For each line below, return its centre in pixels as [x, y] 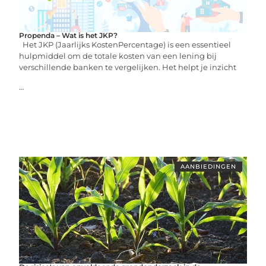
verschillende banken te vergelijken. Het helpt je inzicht [128, 67]
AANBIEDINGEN [208, 167]
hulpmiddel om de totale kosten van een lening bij [118, 56]
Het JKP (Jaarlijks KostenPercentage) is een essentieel [125, 45]
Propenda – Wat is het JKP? [69, 35]
